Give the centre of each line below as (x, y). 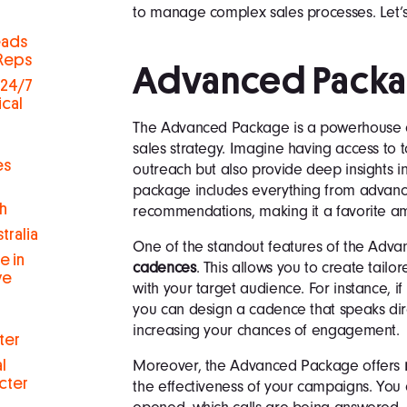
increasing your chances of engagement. (266, 330)
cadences (164, 267)
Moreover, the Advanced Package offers (268, 365)
